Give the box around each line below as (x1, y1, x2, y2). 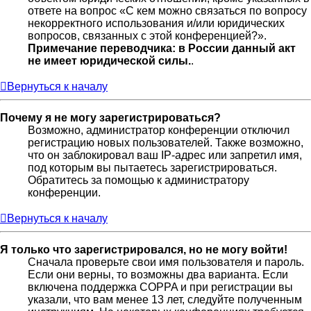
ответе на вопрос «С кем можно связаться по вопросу (28, 5, 307, 17)
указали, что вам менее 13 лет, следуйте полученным (28, 294, 302, 306)
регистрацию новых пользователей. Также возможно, (28, 137, 303, 149)
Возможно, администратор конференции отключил (28, 124, 289, 137)
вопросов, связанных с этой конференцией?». (28, 30, 267, 42)
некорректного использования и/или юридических (28, 17, 285, 30)
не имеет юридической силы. (28, 55, 191, 67)
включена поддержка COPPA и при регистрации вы (28, 281, 293, 294)
